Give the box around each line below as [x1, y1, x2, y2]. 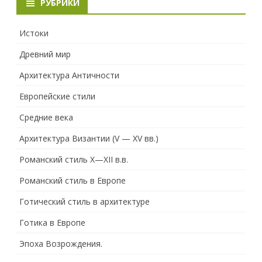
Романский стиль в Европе [19, 174, 126, 186]
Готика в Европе [19, 216, 85, 228]
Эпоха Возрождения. [19, 237, 102, 249]
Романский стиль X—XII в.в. [19, 153, 128, 165]
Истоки [19, 27, 49, 39]
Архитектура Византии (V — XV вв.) [19, 132, 158, 144]
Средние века [19, 111, 73, 123]
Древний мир [19, 48, 71, 60]
